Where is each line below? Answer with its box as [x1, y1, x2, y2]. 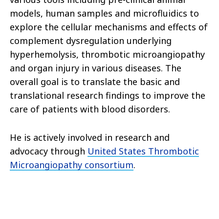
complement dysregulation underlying [10, 35, 172, 47]
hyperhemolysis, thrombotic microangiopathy [10, 48, 205, 61]
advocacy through [10, 145, 88, 157]
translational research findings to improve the [10, 89, 205, 102]
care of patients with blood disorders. [10, 103, 170, 115]
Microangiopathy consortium [10, 159, 133, 171]
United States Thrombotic [88, 145, 199, 157]
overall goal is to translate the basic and [10, 76, 180, 88]
